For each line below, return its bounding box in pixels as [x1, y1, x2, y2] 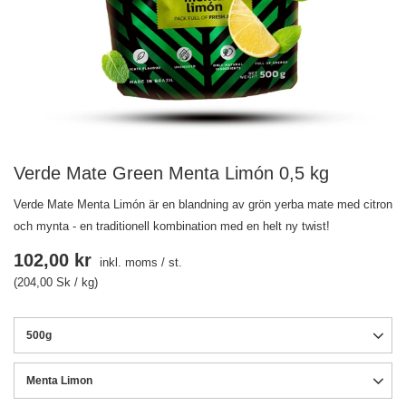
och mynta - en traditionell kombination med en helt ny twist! [14, 219, 330, 233]
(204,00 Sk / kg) [14, 275, 98, 289]
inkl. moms [96, 256, 158, 269]
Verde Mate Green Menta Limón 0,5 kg [14, 163, 329, 183]
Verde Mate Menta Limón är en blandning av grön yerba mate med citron [14, 198, 392, 211]
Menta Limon [26, 374, 92, 387]
